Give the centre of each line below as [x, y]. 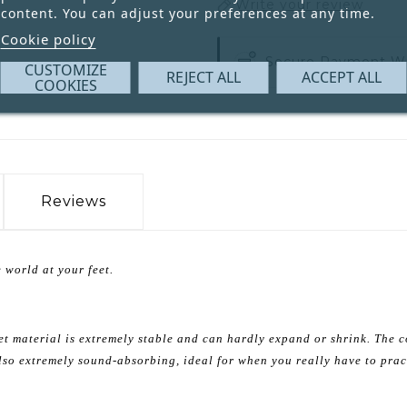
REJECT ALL [203, 77]
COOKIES [65, 85]
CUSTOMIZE [65, 69]
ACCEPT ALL [341, 77]
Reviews [74, 202]
